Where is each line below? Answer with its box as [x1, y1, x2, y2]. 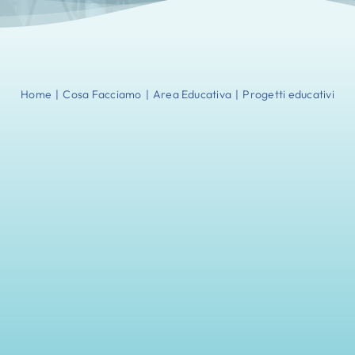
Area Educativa [152, 87, 232, 101]
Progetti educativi [242, 87, 334, 101]
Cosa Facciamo [63, 87, 142, 101]
